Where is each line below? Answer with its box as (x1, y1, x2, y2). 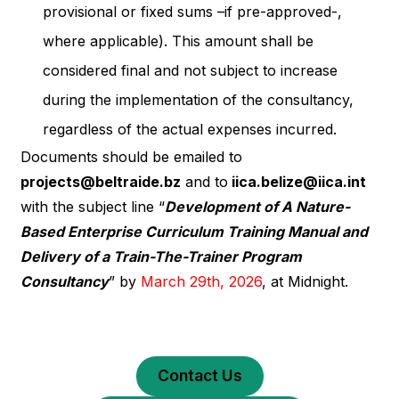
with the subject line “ (20, 197, 165, 216)
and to (180, 172, 228, 191)
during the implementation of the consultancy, (42, 90, 354, 109)
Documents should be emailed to (20, 147, 242, 166)
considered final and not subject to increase (42, 61, 338, 79)
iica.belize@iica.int (227, 172, 366, 191)
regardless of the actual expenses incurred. (42, 119, 337, 138)
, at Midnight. (261, 272, 348, 290)
